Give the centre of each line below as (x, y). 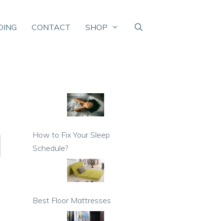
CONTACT (51, 27)
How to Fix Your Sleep (71, 134)
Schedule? (50, 148)
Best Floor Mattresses (72, 200)
